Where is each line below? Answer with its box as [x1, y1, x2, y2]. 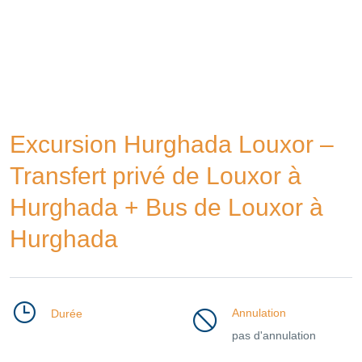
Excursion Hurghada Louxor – [10, 131, 334, 158]
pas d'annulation [232, 329, 316, 342]
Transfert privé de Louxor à [10, 162, 301, 189]
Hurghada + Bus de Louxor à [10, 194, 323, 221]
